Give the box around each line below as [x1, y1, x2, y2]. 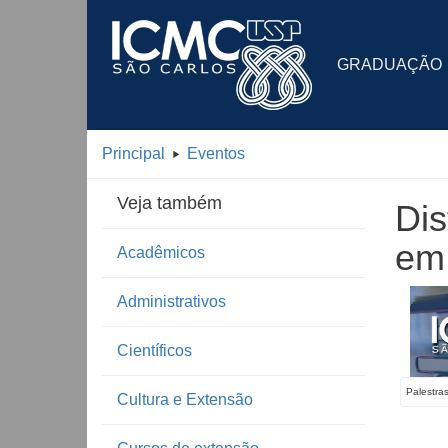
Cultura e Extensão [117, 391, 253, 408]
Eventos [187, 145, 245, 162]
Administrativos [117, 293, 226, 310]
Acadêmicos [117, 244, 205, 261]
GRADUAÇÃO [337, 56, 442, 73]
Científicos [117, 342, 192, 359]
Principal [102, 145, 165, 162]
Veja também [117, 193, 222, 213]
